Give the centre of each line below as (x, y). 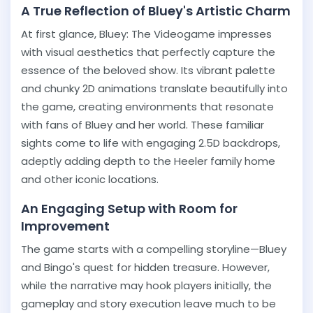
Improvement (65, 226)
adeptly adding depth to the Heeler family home (148, 161)
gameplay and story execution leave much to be (148, 304)
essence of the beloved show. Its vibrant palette (148, 70)
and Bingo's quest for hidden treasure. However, (145, 267)
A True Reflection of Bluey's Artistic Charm (156, 11)
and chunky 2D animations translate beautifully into (154, 88)
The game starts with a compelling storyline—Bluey (154, 249)
